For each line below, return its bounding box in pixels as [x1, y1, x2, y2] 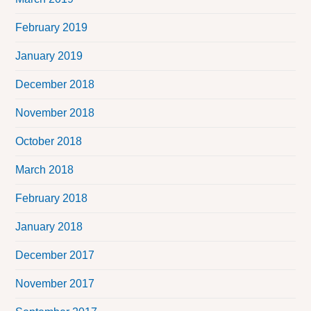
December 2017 [15, 249, 95, 262]
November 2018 [15, 107, 95, 119]
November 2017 [15, 278, 95, 290]
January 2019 [15, 50, 83, 62]
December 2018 [15, 78, 95, 91]
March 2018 [15, 164, 74, 176]
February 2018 [15, 192, 88, 205]
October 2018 [15, 135, 83, 148]
